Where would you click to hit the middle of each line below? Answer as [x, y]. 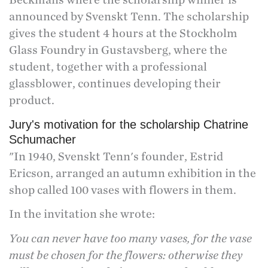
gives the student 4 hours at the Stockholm [123, 33]
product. [32, 100]
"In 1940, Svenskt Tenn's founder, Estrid [116, 156]
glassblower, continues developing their [115, 83]
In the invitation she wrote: [82, 214]
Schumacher [42, 139]
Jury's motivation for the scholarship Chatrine [129, 124]
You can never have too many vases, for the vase [130, 238]
